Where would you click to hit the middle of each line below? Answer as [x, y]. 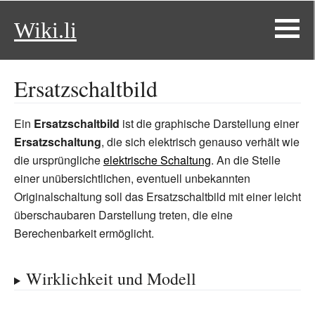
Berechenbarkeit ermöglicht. [84, 233]
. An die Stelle [246, 160]
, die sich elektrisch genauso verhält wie [200, 142]
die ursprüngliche [59, 160]
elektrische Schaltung [157, 160]
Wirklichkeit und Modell [111, 278]
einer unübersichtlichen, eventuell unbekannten [132, 178]
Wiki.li [45, 30]
